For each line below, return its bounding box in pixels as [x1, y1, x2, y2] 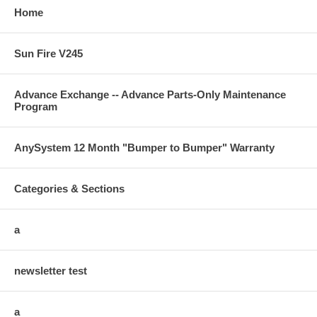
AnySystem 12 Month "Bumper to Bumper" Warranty [14, 141, 275, 154]
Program [14, 100, 57, 113]
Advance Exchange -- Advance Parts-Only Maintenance [14, 88, 286, 100]
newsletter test [14, 264, 87, 277]
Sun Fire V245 [14, 47, 83, 59]
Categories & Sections [14, 182, 125, 195]
